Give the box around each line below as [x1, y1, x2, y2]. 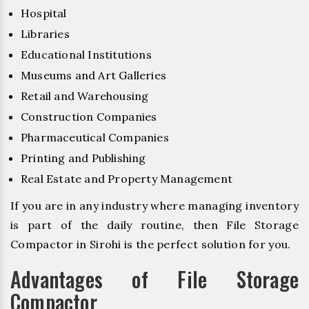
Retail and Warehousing [21, 88, 149, 103]
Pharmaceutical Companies [21, 130, 169, 144]
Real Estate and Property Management [21, 171, 232, 186]
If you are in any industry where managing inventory [10, 198, 299, 212]
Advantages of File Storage [10, 263, 299, 295]
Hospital [21, 6, 67, 20]
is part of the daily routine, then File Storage [10, 217, 299, 232]
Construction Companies [21, 109, 157, 123]
